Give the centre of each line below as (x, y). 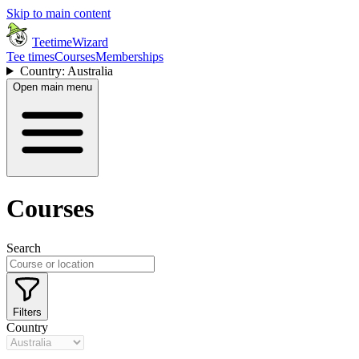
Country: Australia (66, 71)
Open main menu (52, 87)
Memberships (129, 56)
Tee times (30, 56)
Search (24, 248)
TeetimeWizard (70, 42)
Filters (27, 312)
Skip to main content (58, 13)
